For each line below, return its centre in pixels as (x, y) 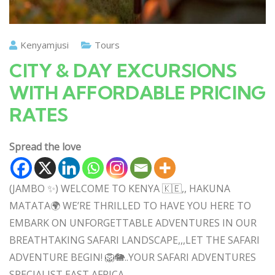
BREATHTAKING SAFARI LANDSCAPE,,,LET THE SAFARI (134, 240)
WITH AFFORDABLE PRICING (137, 93)
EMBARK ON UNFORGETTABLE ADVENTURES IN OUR (133, 223)
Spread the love (45, 147)
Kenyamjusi (45, 45)
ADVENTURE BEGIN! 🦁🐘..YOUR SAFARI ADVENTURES (133, 257)
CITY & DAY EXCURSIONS (123, 71)
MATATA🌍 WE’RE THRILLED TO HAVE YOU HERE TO (130, 206)
